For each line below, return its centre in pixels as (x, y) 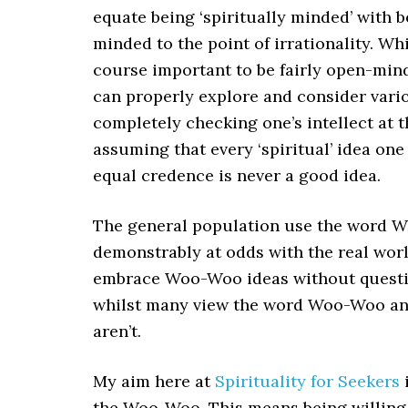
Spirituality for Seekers (307, 381)
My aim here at (154, 381)
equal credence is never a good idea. (237, 175)
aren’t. (117, 331)
